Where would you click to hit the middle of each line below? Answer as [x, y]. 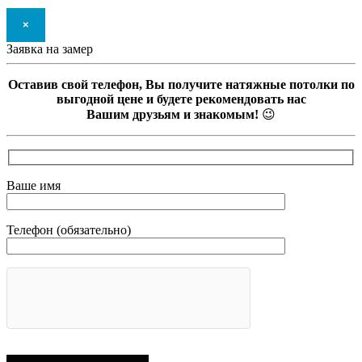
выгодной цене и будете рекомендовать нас [181, 99]
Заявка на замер [50, 49]
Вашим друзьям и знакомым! [173, 115]
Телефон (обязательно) [69, 229]
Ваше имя [34, 185]
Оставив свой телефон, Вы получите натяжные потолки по [181, 85]
